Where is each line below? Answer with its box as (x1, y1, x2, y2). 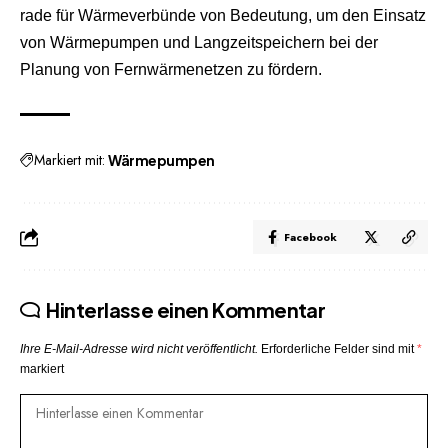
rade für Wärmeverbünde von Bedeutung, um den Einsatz (20, 6, 426, 24)
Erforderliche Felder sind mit (261, 341, 417, 356)
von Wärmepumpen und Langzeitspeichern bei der (20, 33, 378, 51)
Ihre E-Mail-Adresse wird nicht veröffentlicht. (20, 341, 258, 356)
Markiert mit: (34, 149, 105, 170)
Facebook (284, 228, 337, 245)
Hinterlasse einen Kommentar (46, 296, 326, 322)
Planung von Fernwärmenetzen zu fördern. (20, 60, 322, 78)
